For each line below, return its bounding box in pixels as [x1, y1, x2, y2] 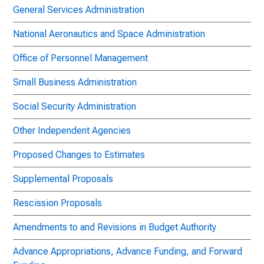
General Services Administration [13, 4, 144, 15]
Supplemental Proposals [13, 173, 113, 184]
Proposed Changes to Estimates [13, 149, 145, 160]
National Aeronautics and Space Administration [13, 28, 205, 39]
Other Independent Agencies [13, 125, 131, 136]
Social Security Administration [13, 101, 136, 112]
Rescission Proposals [13, 197, 102, 209]
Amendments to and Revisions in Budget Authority [13, 222, 216, 233]
